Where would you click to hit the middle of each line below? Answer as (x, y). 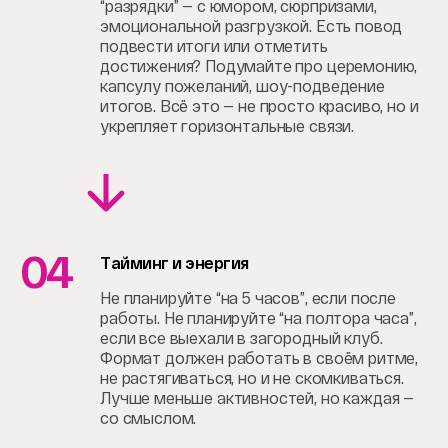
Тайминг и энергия (174, 263)
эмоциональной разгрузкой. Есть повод (251, 26)
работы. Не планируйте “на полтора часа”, (258, 318)
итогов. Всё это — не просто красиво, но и (259, 106)
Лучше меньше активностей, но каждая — (257, 398)
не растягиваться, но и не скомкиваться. (252, 378)
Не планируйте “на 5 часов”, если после (248, 298)
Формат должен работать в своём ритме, (259, 358)
